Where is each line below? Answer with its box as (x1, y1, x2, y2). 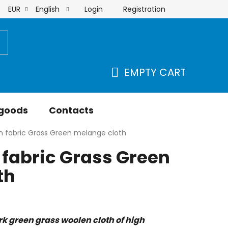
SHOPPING (110, 77, 162, 92)
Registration (123, 4, 165, 14)
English (36, 4, 62, 14)
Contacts (49, 104, 94, 117)
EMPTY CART (124, 65, 186, 79)
